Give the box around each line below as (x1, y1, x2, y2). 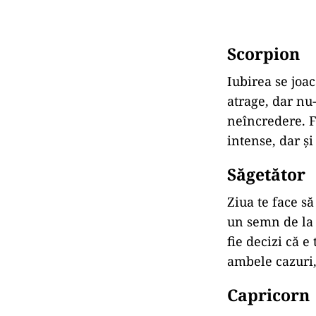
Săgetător (227, 163, 305, 186)
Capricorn (227, 284, 310, 306)
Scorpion (227, 42, 300, 65)
